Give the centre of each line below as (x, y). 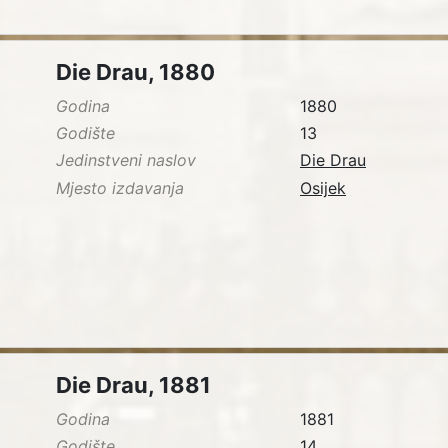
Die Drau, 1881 (133, 385)
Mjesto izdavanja (120, 187)
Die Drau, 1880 (135, 72)
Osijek (323, 187)
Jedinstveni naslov (126, 160)
